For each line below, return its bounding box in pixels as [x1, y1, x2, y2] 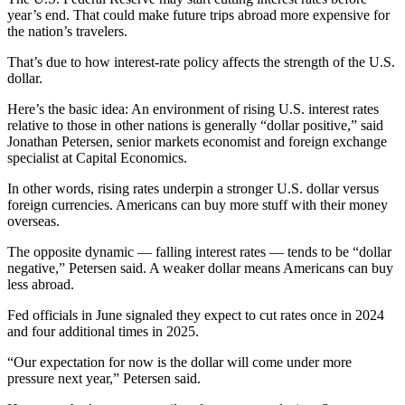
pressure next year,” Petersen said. [7, 371, 201, 387]
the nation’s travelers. [7, 24, 127, 40]
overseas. [7, 213, 60, 230]
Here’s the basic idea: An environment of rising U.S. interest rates [7, 101, 379, 118]
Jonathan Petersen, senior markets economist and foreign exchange [7, 134, 387, 150]
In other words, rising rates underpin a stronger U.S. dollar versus [7, 181, 379, 197]
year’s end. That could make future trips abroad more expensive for [7, 7, 390, 24]
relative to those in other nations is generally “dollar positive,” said [7, 118, 383, 134]
